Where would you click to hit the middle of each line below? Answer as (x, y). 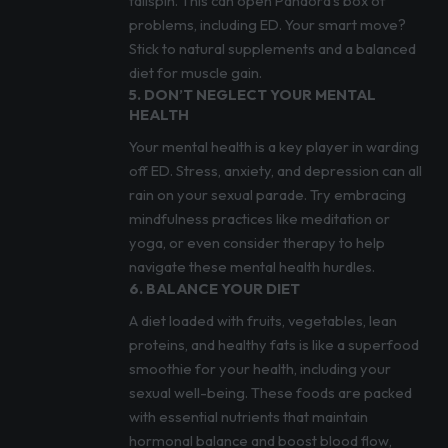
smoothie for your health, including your (259, 369)
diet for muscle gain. (195, 73)
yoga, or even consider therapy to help (256, 243)
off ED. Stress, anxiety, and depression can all (275, 171)
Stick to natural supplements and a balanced (272, 49)
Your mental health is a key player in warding (273, 147)
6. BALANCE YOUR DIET (214, 289)
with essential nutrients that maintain (248, 417)
